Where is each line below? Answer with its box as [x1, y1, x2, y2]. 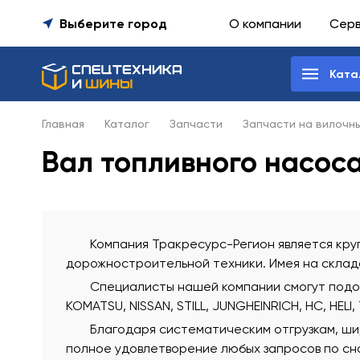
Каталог [104, 117, 149, 130]
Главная [42, 117, 84, 130]
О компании [229, 15, 301, 31]
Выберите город [59, 15, 167, 31]
